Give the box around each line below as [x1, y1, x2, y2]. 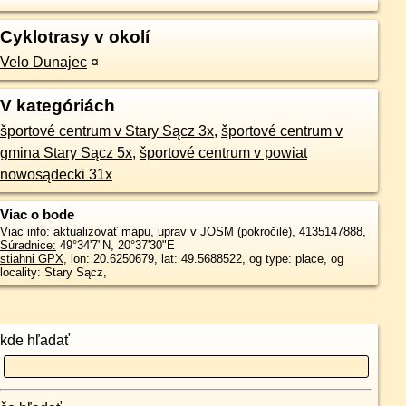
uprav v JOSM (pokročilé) [157, 225, 292, 238]
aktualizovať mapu [53, 225, 150, 238]
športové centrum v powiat [139, 145, 307, 160]
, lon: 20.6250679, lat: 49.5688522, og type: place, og [63, 252, 343, 266]
